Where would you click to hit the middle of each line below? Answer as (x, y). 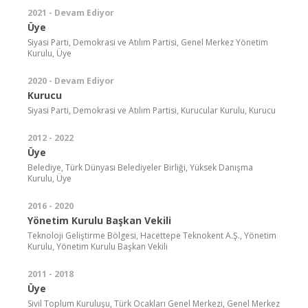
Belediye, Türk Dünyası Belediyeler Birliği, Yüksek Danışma (140, 167)
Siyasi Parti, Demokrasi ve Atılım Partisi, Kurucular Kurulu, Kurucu (152, 110)
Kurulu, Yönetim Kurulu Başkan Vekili (98, 246)
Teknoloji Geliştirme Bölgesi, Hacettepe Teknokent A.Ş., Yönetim (152, 235)
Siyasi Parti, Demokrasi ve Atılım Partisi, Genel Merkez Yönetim (148, 42)
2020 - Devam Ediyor (71, 80)
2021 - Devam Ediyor (71, 12)
